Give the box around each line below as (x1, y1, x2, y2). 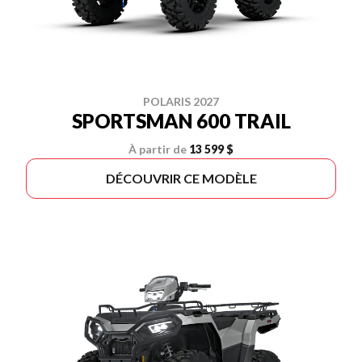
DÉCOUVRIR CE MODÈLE (105, 170, 257, 186)
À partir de (128, 142, 187, 156)
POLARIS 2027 (143, 95, 219, 108)
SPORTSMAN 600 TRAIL (71, 109, 291, 133)
